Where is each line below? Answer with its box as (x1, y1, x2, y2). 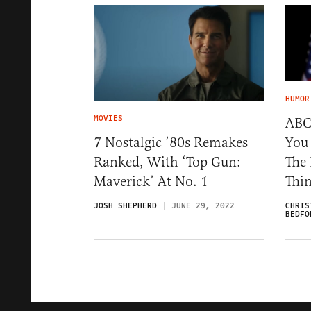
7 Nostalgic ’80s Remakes (94, 134, 248, 152)
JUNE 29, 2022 (171, 200, 235, 212)
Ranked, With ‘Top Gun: (94, 153, 241, 171)
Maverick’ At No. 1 (94, 173, 208, 191)
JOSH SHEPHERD (94, 200, 157, 212)
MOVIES (94, 112, 123, 125)
